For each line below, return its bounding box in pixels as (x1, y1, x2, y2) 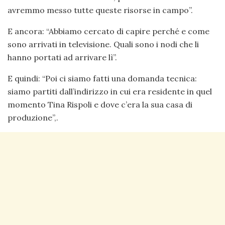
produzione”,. (8, 113, 58, 123)
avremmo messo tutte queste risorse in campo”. (8, 5, 193, 15)
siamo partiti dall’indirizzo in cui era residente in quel (8, 86, 212, 96)
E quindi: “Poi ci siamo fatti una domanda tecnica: (8, 73, 197, 83)
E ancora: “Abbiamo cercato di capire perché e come (8, 26, 209, 36)
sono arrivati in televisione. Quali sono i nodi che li (8, 39, 199, 49)
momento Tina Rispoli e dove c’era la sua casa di (8, 99, 192, 109)
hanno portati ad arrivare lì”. (8, 52, 117, 62)
